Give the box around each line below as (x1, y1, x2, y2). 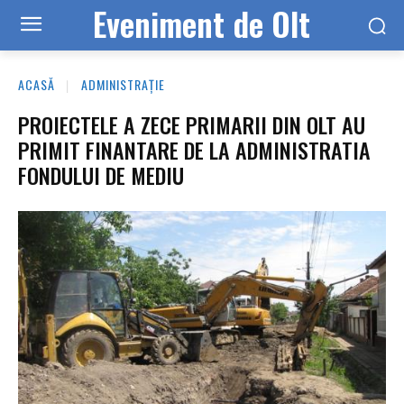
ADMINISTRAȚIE (81, 75, 165, 94)
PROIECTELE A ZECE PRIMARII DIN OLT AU (18, 107, 365, 141)
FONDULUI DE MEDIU (18, 158, 184, 191)
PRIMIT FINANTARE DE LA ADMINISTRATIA (18, 133, 371, 166)
